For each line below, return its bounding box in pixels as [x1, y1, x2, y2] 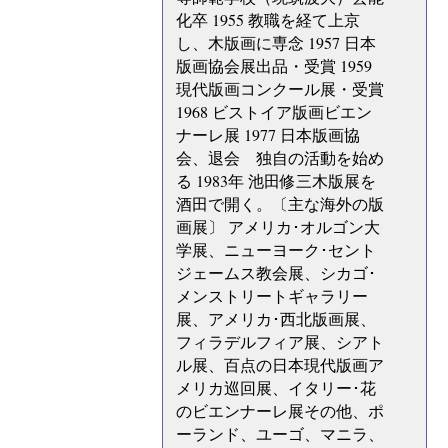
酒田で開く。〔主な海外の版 [176, 193, 384, 215]
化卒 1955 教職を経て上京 [176, 9, 360, 31]
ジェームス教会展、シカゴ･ [176, 262, 376, 284]
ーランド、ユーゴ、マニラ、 [176, 423, 384, 445]
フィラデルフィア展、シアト [176, 331, 384, 353]
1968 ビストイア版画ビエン [176, 101, 372, 123]
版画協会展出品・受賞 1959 [176, 55, 372, 77]
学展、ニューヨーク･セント [176, 239, 376, 261]
